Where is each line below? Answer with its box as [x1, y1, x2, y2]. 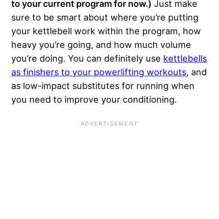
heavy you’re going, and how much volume [11, 39, 191, 50]
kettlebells [163, 52, 207, 64]
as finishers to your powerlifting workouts [11, 66, 186, 77]
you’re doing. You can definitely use [11, 52, 163, 64]
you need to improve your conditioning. [11, 93, 179, 105]
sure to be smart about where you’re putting [11, 11, 198, 22]
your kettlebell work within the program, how [11, 25, 201, 36]
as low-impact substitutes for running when [11, 80, 195, 91]
